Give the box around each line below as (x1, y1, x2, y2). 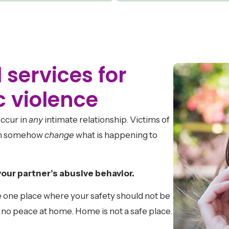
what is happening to (76, 130, 157, 141)
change (44, 130, 76, 141)
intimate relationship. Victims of (43, 114, 170, 125)
